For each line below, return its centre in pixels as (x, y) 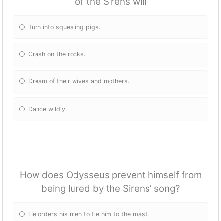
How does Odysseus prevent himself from (110, 175)
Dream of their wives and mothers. (79, 81)
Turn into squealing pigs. (64, 27)
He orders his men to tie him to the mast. (89, 214)
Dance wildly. (48, 109)
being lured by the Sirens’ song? (110, 189)
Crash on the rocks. (57, 54)
